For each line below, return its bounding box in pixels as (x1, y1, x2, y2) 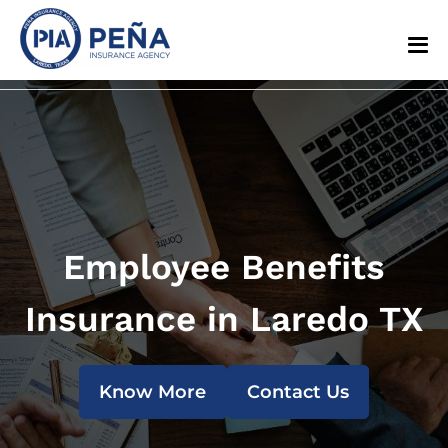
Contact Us (246, 381, 349, 403)
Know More (99, 381, 207, 403)
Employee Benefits (63, 246, 385, 288)
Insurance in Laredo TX (25, 298, 423, 340)
